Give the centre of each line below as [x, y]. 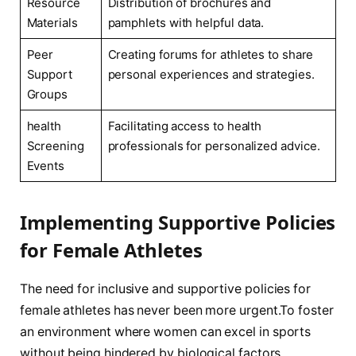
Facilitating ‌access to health [185, 126]
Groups [47, 94]
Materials [52, 22]
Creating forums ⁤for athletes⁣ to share [211, 54]
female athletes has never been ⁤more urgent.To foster [177, 310]
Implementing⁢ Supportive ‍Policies [178, 222]
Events [46, 165]
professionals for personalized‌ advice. [214, 145]
